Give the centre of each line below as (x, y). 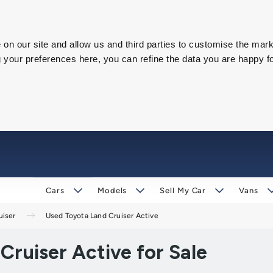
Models (112, 190)
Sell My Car (183, 190)
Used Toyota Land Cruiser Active (102, 216)
